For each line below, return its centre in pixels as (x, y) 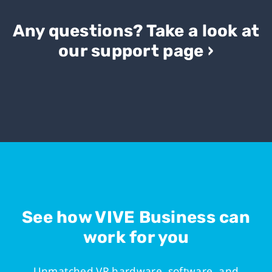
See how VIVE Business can (136, 217)
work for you (136, 237)
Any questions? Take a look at (136, 30)
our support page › (136, 50)
